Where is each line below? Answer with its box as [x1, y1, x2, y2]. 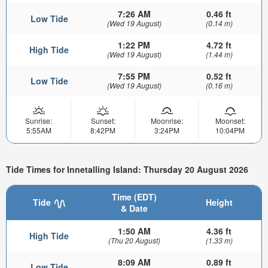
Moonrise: [150, 115, 183, 126]
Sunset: [90, 115, 115, 126]
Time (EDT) [111, 191, 157, 203]
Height [205, 196, 233, 209]
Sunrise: [25, 115, 52, 126]
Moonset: [215, 115, 245, 126]
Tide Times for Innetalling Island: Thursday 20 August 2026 [6, 163, 248, 175]
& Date [120, 202, 148, 215]
